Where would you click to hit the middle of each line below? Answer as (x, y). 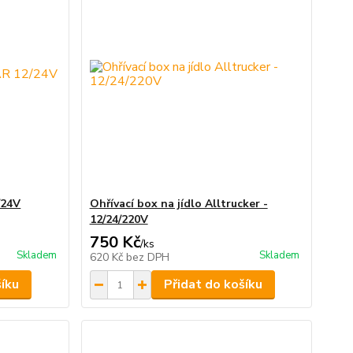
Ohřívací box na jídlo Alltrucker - (178, 204)
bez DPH (147, 257)
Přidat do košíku (213, 284)
